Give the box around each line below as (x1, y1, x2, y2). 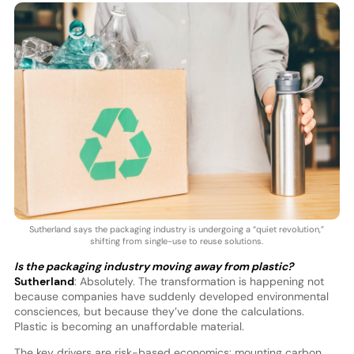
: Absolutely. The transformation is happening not (73, 273, 324, 288)
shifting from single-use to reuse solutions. (90, 235, 264, 247)
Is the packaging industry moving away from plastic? (13, 258, 293, 273)
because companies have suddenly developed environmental (13, 288, 329, 303)
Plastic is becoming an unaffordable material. (13, 318, 244, 333)
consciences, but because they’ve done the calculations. (13, 303, 304, 318)
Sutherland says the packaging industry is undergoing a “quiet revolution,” (29, 223, 325, 235)
